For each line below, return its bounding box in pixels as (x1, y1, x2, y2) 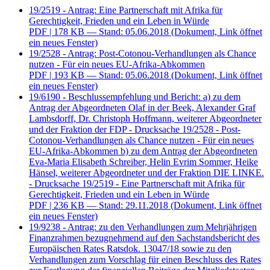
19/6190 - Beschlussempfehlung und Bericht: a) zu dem (29, 91, 240, 102)
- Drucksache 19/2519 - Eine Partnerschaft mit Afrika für (29, 178, 245, 189)
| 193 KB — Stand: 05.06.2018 (49, 69, 169, 80)
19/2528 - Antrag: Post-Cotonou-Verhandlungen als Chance (29, 48, 256, 58)
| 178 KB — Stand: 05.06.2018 (49, 26, 169, 37)
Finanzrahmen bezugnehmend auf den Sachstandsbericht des (29, 232, 260, 243)
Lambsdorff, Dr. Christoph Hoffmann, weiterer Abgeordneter (29, 113, 262, 124)
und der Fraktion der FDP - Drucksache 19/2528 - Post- (29, 124, 240, 134)
